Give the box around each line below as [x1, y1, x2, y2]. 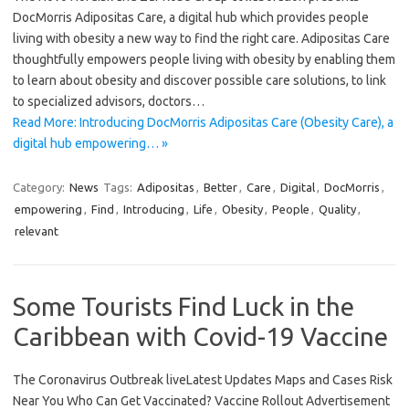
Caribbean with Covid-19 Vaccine [13, 322, 388, 351]
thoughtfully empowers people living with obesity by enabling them [13, 52, 395, 68]
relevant [15, 225, 58, 238]
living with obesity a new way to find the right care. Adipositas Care [13, 31, 390, 47]
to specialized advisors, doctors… [13, 94, 204, 110]
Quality [319, 203, 356, 216]
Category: [13, 181, 68, 194]
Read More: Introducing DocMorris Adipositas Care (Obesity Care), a [13, 115, 393, 131]
